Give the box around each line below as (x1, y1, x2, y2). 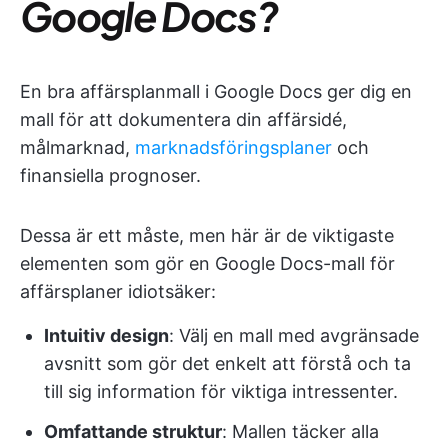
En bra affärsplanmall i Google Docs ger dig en (20, 81, 412, 102)
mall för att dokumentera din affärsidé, (20, 109, 347, 130)
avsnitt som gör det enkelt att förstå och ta (44, 353, 411, 374)
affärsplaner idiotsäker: (20, 281, 216, 302)
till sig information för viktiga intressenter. (44, 381, 398, 402)
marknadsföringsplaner (135, 137, 332, 158)
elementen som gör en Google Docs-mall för (20, 253, 395, 274)
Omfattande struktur (44, 421, 222, 442)
